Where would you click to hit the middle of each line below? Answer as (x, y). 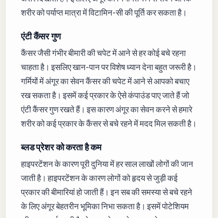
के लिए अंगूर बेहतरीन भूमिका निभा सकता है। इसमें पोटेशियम (105, 206)
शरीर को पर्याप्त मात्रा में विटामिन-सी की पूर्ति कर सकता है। (104, 13)
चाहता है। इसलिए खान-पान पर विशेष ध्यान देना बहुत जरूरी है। (109, 67)
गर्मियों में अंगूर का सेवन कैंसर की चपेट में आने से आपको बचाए (105, 81)
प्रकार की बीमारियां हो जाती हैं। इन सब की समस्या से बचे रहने (107, 192)
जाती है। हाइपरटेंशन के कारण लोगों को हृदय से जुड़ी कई (100, 178)
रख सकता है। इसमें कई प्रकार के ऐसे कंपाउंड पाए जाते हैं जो (105, 95)
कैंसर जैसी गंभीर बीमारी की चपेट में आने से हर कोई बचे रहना (104, 53)
